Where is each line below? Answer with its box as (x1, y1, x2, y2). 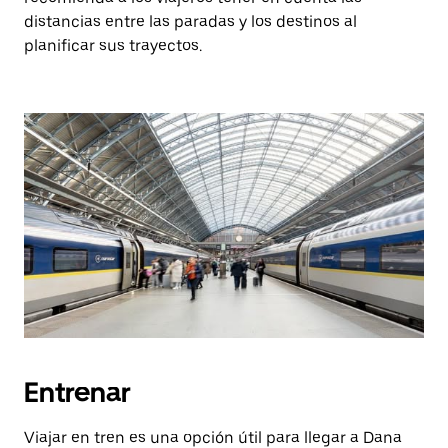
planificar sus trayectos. (24, 36, 202, 55)
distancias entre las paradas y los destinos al (24, 12, 357, 31)
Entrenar (24, 375, 131, 409)
